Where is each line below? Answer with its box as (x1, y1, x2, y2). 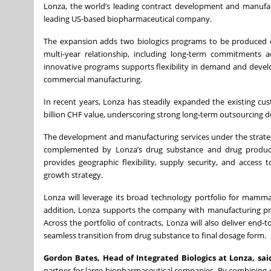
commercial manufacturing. (44, 74, 144, 85)
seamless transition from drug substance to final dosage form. (44, 230, 266, 241)
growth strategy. (44, 169, 103, 180)
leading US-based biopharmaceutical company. (44, 13, 214, 24)
